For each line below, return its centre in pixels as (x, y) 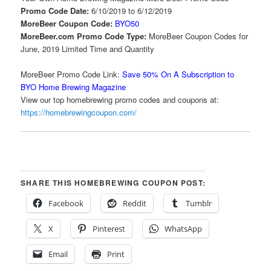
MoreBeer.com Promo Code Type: (85, 36)
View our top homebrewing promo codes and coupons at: (122, 100)
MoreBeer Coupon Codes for (199, 36)
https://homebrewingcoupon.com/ (79, 113)
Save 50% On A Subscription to (178, 74)
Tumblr (199, 203)
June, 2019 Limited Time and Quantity (88, 49)
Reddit (135, 203)
